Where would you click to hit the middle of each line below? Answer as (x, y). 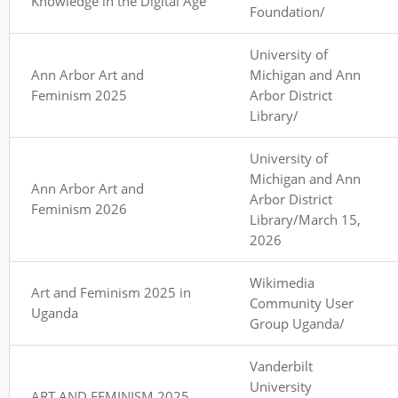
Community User (302, 302)
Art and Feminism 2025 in (111, 292)
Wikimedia (282, 282)
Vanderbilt (281, 366)
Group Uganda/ (297, 323)
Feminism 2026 (79, 208)
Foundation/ (287, 11)
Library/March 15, (305, 219)
